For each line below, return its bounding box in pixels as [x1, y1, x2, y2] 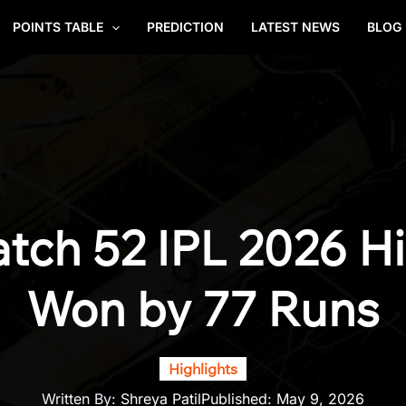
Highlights [169, 360, 237, 378]
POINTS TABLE [12, 19, 103, 34]
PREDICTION [147, 19, 224, 34]
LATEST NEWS [251, 19, 340, 34]
